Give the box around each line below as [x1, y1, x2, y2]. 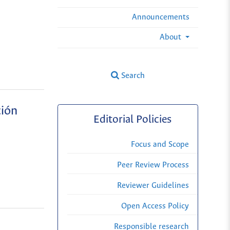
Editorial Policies [93, 114, 171, 126]
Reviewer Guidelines [117, 181, 189, 190]
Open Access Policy [121, 202, 189, 211]
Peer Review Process [117, 161, 189, 170]
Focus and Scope [131, 140, 189, 149]
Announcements [132, 12, 189, 22]
